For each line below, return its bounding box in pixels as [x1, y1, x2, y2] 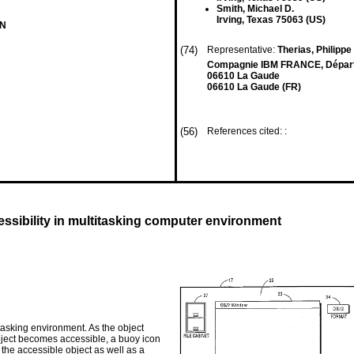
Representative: [207, 44, 277, 55]
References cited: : [207, 126, 289, 137]
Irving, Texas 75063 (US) [217, 14, 326, 25]
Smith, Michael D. [217, 3, 294, 14]
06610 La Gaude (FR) [207, 81, 301, 92]
